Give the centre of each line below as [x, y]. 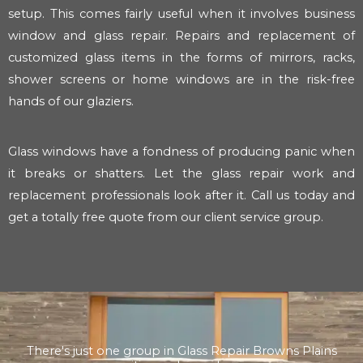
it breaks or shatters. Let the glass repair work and [181, 173]
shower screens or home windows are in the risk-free [181, 80]
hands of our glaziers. [71, 102]
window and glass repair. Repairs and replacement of [181, 36]
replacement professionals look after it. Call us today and [181, 195]
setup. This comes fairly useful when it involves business [181, 14]
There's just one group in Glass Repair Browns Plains [181, 351]
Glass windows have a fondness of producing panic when [181, 151]
